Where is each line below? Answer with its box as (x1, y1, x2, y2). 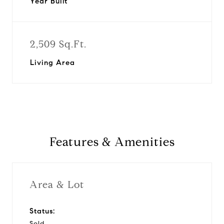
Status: (29, 206, 55, 215)
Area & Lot (29, 178, 84, 191)
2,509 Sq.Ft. (30, 38, 86, 50)
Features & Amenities (49, 134, 175, 149)
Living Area (30, 58, 75, 67)
